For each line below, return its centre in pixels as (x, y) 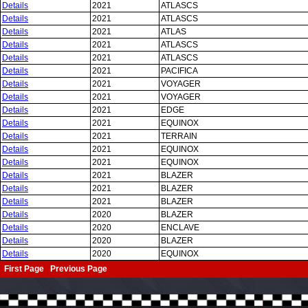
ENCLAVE (180, 228)
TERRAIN (179, 136)
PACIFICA (179, 71)
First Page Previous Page (59, 269)
